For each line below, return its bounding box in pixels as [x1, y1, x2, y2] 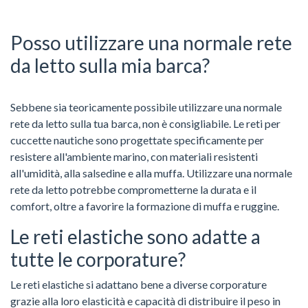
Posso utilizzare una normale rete [10, 30, 292, 54]
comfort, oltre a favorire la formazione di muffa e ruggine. [10, 199, 279, 212]
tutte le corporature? [10, 247, 186, 271]
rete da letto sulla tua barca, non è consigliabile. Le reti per [10, 116, 280, 130]
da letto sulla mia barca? [10, 53, 210, 77]
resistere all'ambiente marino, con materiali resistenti [10, 149, 258, 163]
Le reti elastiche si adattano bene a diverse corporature [10, 277, 267, 291]
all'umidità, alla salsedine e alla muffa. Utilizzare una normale [10, 166, 292, 179]
